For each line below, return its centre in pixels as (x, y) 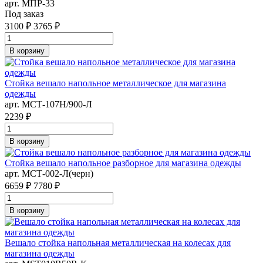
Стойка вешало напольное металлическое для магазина (115, 83)
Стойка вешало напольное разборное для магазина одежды (123, 163)
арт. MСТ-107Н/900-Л (48, 104)
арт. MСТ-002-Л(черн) (49, 173)
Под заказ (24, 14)
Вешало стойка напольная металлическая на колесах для (118, 242)
